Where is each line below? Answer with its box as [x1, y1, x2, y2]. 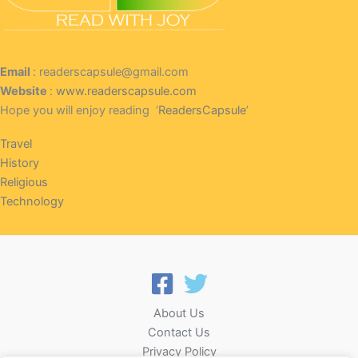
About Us [153, 306, 205, 321]
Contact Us [148, 325, 210, 340]
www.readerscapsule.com [56, 83, 197, 98]
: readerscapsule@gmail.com [33, 64, 189, 79]
